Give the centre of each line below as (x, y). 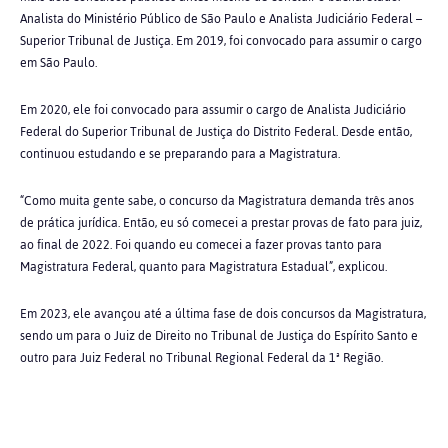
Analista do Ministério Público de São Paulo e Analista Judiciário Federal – (221, 19)
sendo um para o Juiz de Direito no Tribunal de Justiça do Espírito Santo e (219, 336)
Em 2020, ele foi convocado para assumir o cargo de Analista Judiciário (213, 110)
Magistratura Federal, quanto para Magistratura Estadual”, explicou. (203, 267)
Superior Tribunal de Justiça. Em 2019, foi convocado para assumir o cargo (221, 41)
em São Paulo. (58, 63)
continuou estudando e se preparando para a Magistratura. (180, 154)
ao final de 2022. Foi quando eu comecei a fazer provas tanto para (201, 245)
